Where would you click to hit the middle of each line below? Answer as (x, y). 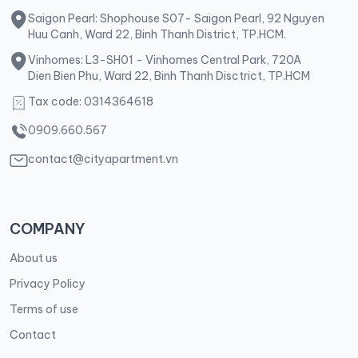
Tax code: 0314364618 (90, 101)
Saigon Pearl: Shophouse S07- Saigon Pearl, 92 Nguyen (176, 18)
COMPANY (48, 229)
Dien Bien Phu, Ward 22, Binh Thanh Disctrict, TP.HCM (169, 76)
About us (34, 258)
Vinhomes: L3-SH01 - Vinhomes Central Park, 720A (164, 60)
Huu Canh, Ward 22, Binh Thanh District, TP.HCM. (157, 34)
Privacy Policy (48, 283)
